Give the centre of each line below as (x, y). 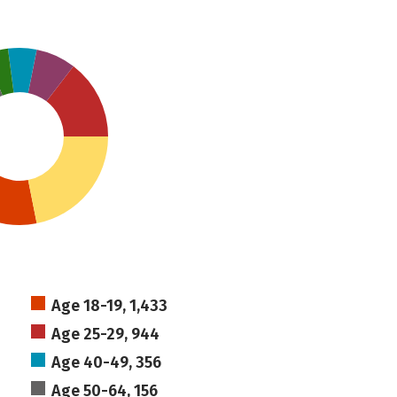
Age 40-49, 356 (106, 362)
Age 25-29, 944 (105, 334)
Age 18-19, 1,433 (109, 306)
